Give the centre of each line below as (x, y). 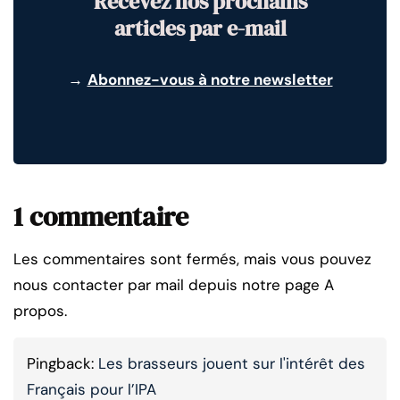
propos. (40, 311)
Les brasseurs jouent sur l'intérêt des (232, 364)
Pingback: (62, 364)
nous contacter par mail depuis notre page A (174, 285)
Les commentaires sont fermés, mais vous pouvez (192, 259)
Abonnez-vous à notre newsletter (210, 80)
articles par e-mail (200, 29)
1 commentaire (101, 217)
